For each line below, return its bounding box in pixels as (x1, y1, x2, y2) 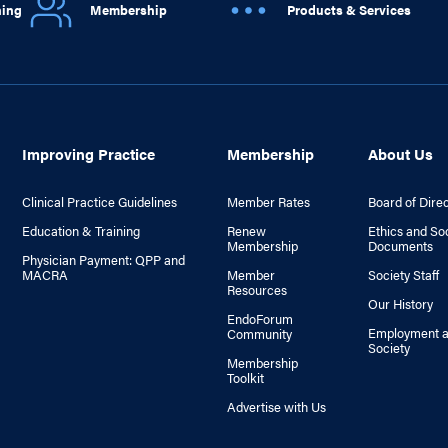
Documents (367, 236, 433, 255)
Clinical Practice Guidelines (21, 192, 177, 211)
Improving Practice (21, 143, 155, 164)
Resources (226, 280, 287, 299)
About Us (367, 143, 433, 164)
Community (226, 324, 292, 343)
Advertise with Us (226, 397, 326, 416)
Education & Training (21, 221, 140, 240)
